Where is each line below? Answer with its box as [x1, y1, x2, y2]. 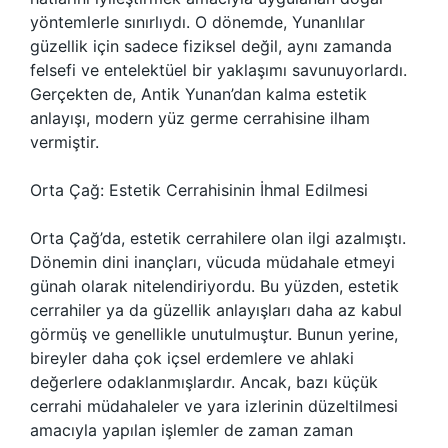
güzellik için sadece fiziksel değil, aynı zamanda [30, 36, 392, 56]
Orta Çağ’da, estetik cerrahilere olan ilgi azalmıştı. [30, 228, 406, 248]
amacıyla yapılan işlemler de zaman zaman [30, 420, 353, 440]
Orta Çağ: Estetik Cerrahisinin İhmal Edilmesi [30, 180, 368, 200]
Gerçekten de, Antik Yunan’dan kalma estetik [30, 84, 367, 104]
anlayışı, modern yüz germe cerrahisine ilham [30, 108, 370, 128]
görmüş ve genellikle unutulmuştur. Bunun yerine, [30, 324, 398, 344]
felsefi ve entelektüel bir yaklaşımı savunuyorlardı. [30, 60, 407, 80]
